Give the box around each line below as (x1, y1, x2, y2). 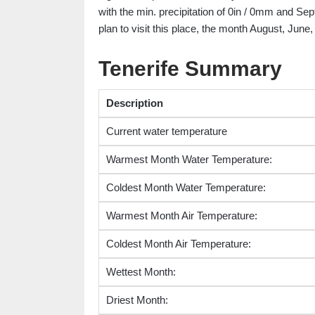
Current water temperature (105, 125, 227, 138)
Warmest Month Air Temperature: (105, 210, 257, 222)
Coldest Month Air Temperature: (105, 238, 251, 250)
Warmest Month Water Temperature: (105, 153, 272, 166)
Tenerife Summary (98, 57, 282, 81)
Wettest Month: (105, 266, 176, 278)
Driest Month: (105, 294, 168, 307)
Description (105, 97, 163, 110)
